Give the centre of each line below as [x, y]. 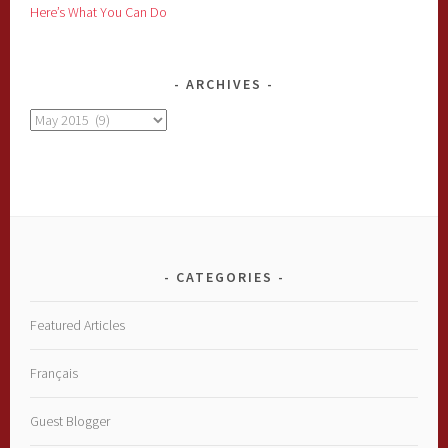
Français [54, 372]
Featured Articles [78, 324]
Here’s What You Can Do [99, 12]
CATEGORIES [224, 276]
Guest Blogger [70, 420]
